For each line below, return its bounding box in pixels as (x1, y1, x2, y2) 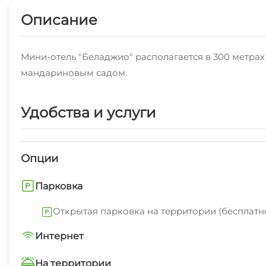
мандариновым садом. (21, 67, 127, 78)
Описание (21, 11, 97, 28)
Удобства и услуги (21, 104, 156, 121)
